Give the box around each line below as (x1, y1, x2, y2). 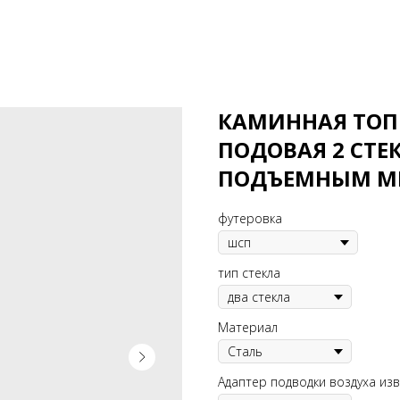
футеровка (218, 210, 282, 227)
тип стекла (218, 264, 280, 281)
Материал (218, 319, 278, 336)
